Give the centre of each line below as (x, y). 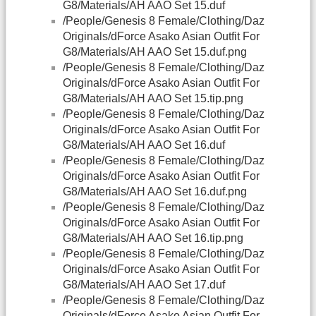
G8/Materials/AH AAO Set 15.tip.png (153, 99)
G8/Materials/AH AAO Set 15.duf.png (155, 52)
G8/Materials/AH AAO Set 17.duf (144, 285)
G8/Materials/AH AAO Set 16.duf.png (155, 192)
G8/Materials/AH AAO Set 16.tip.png (153, 238)
